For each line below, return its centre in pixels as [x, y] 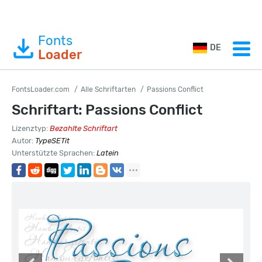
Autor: [23, 141]
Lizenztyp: [31, 128]
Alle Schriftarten [108, 89]
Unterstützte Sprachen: [54, 153]
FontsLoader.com [41, 89]
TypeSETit [52, 141]
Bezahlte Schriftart [84, 128]
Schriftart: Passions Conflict [107, 110]
